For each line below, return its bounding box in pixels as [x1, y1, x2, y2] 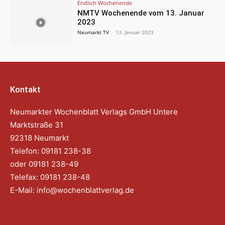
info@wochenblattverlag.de [37, 185, 134, 195]
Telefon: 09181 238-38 [10, 146, 91, 156]
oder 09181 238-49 [10, 159, 80, 169]
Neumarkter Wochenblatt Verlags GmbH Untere [10, 107, 178, 117]
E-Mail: [10, 185, 37, 195]
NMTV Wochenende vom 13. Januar [77, 8, 205, 18]
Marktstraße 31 [10, 120, 63, 130]
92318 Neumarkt [10, 133, 69, 143]
